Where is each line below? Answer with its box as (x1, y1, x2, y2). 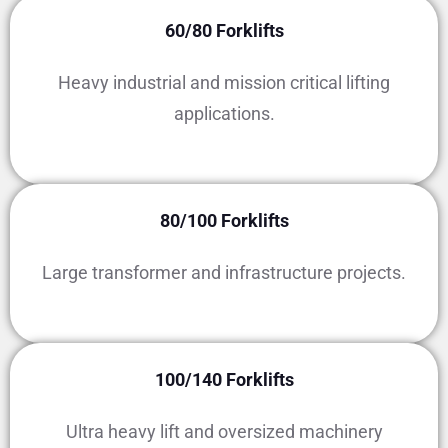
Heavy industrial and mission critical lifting (58, 72, 390, 93)
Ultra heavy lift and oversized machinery (65, 421, 383, 442)
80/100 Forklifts (159, 210, 289, 231)
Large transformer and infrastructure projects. (42, 262, 406, 283)
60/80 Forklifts (164, 20, 284, 41)
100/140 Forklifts (154, 369, 294, 390)
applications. (173, 103, 275, 124)
